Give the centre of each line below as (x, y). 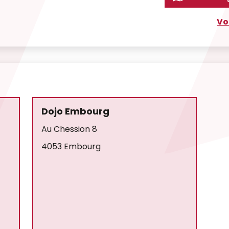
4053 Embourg (71, 146)
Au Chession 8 (70, 129)
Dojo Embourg (76, 111)
